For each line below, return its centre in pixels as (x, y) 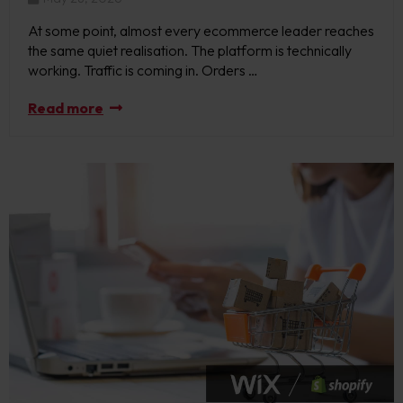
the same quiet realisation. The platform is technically (190, 50)
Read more (66, 107)
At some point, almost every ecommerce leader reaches (201, 30)
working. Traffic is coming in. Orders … (143, 70)
